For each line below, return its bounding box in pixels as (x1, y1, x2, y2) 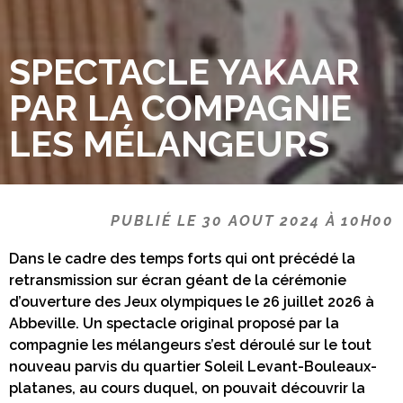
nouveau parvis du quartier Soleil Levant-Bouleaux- (9, 357, 377, 375)
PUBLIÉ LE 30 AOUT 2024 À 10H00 (111, 211, 394, 229)
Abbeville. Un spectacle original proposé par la (9, 314, 339, 332)
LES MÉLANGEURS (9, 121, 329, 165)
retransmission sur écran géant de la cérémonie (9, 271, 346, 289)
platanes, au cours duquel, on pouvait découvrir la (9, 379, 365, 397)
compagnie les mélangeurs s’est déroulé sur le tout (9, 336, 372, 354)
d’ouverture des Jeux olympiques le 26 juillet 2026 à (9, 292, 374, 310)
